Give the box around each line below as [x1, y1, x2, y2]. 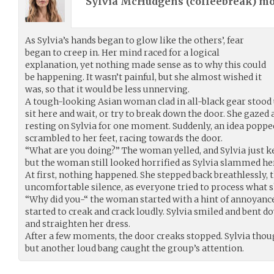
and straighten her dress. [25, 218, 130, 229]
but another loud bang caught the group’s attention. [25, 243, 244, 254]
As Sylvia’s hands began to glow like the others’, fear [25, 35, 244, 46]
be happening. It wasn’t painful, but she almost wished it [25, 72, 262, 83]
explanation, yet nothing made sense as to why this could [25, 59, 266, 70]
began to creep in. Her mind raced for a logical [25, 47, 220, 58]
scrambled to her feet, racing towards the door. [25, 133, 223, 144]
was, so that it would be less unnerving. [25, 84, 190, 95]
